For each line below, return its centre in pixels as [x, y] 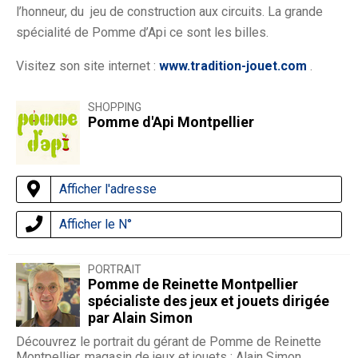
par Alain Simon [140, 318]
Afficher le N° [95, 225]
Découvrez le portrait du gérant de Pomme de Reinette [169, 342]
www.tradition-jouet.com [233, 66]
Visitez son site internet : [88, 66]
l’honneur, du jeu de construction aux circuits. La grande [169, 12]
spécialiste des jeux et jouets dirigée [209, 301]
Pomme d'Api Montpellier [171, 122]
